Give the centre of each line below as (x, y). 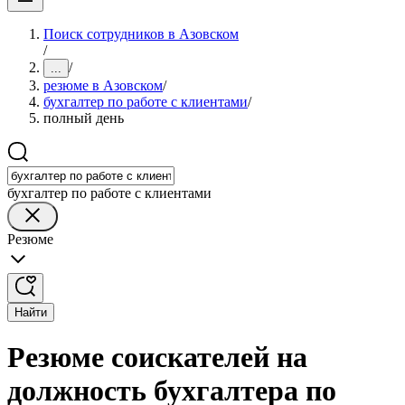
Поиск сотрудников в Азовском (141, 34)
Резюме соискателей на (157, 358)
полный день (84, 118)
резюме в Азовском (103, 85)
